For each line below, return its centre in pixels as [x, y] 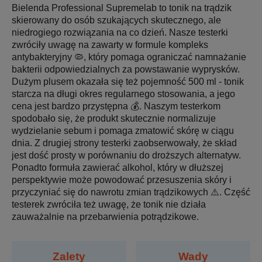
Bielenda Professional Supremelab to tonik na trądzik [122, 8]
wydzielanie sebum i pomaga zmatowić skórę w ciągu [123, 131]
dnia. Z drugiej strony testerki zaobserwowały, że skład [124, 143]
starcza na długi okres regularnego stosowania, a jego [123, 94]
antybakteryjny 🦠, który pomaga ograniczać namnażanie [129, 57]
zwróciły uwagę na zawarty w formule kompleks [110, 45]
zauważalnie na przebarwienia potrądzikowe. [105, 217]
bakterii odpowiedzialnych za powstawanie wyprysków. [126, 70]
